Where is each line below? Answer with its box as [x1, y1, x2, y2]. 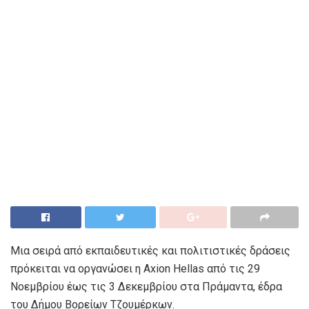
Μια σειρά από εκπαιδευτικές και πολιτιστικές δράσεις [10, 243, 290, 257]
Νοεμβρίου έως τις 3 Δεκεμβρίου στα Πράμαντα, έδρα [10, 279, 282, 293]
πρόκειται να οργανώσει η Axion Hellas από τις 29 [10, 261, 260, 275]
